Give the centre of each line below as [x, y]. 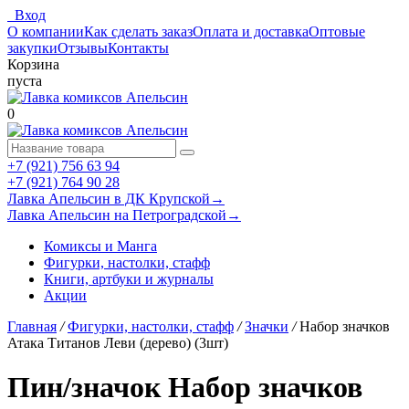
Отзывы [83, 48]
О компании [46, 31]
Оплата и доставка [251, 31]
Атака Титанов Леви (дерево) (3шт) [118, 343]
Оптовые [337, 31]
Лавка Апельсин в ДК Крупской [109, 199]
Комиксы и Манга [100, 246]
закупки [32, 48]
